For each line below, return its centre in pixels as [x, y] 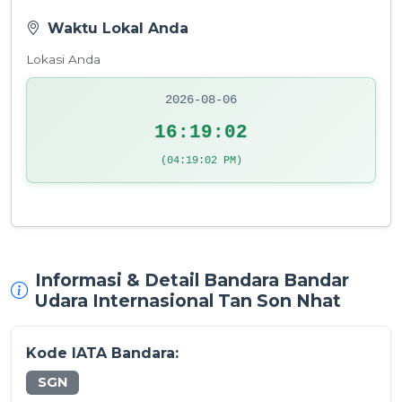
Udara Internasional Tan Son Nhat [188, 300]
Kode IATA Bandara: [102, 353]
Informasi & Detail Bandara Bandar [192, 280]
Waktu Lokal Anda [118, 29]
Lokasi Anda [63, 60]
